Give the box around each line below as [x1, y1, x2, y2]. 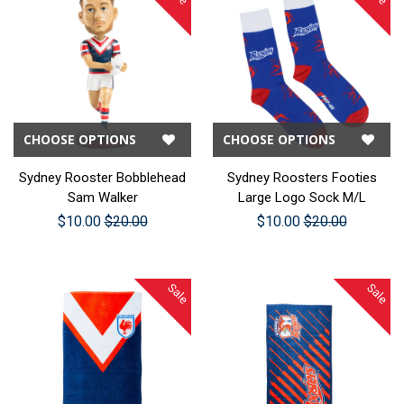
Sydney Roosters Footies [226, 170, 377, 186]
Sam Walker [67, 189, 138, 206]
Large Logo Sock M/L [237, 189, 366, 206]
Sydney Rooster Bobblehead [19, 170, 186, 186]
